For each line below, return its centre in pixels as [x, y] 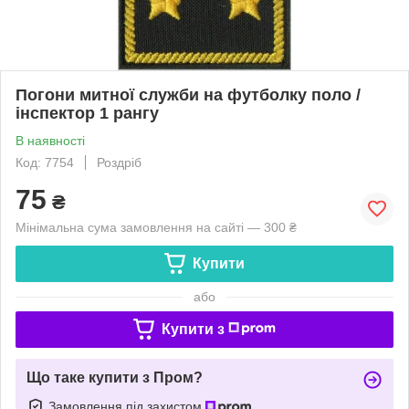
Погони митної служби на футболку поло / [188, 94]
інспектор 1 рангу [87, 113]
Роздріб [119, 162]
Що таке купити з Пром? [115, 377]
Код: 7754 [45, 162]
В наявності [50, 140]
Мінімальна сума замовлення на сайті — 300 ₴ [156, 227]
